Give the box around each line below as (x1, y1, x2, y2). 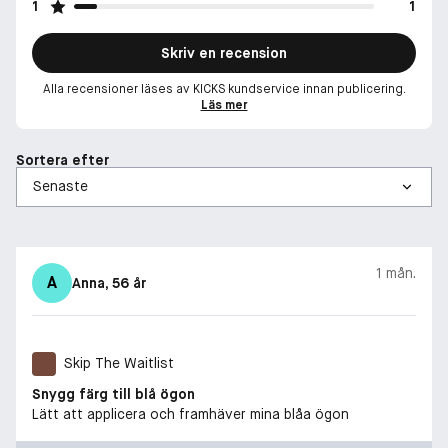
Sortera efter (16, 150, 109, 169)
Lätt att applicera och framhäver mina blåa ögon (32, 404, 349, 423)
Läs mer (200, 96, 248, 113)
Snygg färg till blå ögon (32, 384, 195, 403)
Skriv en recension (161, 43, 287, 62)
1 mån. (376, 263, 416, 282)
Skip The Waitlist (64, 354, 174, 373)
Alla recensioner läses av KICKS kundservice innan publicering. (42, 80, 406, 97)
